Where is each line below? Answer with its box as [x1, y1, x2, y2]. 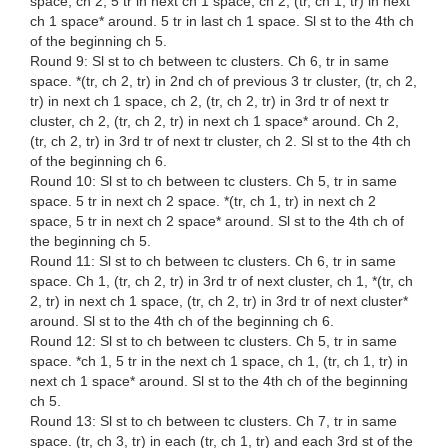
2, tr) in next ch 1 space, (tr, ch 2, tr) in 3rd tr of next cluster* [30, 293, 408, 310]
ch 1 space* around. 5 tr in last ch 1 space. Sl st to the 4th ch [30, 13, 414, 30]
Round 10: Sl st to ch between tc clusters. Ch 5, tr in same [30, 173, 397, 190]
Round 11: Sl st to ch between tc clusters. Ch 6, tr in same [30, 253, 396, 270]
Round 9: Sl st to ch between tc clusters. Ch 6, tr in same [30, 53, 389, 70]
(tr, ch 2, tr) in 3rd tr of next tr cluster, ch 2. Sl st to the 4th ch [30, 133, 411, 150]
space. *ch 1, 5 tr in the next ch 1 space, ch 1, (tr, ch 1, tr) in [30, 353, 408, 370]
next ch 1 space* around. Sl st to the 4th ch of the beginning [30, 373, 408, 390]
